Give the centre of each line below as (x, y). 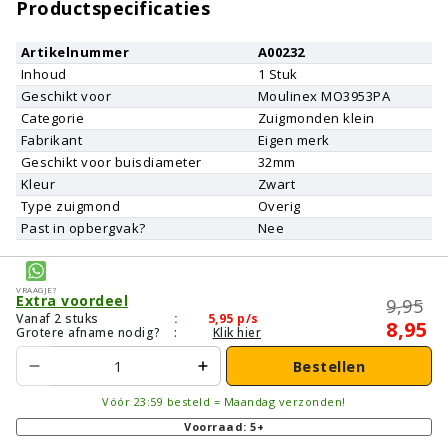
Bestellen (329, 366)
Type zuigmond (70, 206)
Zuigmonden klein (316, 118)
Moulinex (287, 96)
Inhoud (43, 74)
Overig (279, 206)
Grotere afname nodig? (88, 333)
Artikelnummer (75, 52)
